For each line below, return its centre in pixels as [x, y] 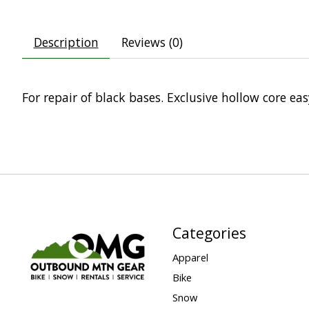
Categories [209, 232]
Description [66, 42]
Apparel [190, 257]
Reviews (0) [152, 42]
